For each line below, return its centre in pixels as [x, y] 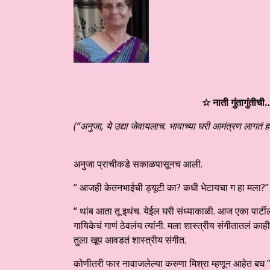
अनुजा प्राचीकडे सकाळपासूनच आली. [138, 164]
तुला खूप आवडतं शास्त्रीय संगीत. [130, 240]
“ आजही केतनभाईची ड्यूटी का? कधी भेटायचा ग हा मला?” [171, 188]
